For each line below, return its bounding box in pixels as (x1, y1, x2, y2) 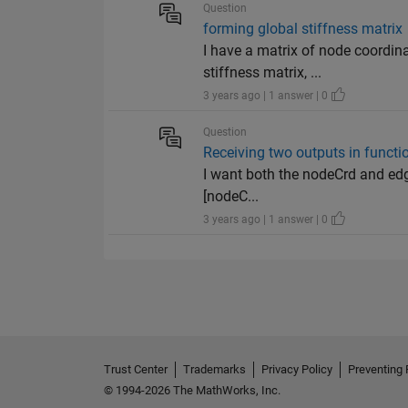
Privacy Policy (261, 362, 332, 377)
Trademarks (183, 362, 246, 377)
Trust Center (104, 362, 168, 377)
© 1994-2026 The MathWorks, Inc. (104, 383, 280, 398)
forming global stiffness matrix (203, 20, 403, 38)
